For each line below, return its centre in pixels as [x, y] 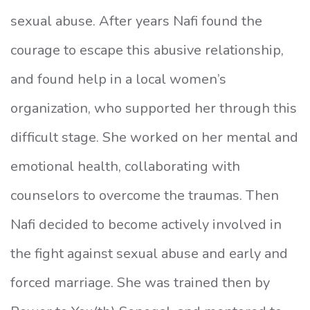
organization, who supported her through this [154, 109]
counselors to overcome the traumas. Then [145, 196]
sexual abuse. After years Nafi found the [136, 21]
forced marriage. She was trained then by [140, 283]
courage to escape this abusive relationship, [147, 51]
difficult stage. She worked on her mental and [154, 138]
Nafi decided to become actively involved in [146, 225]
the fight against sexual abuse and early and [149, 254]
